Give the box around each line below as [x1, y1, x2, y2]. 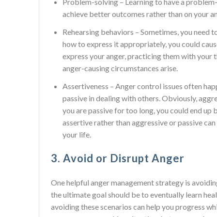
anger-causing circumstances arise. [62, 63, 178, 73]
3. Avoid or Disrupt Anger [51, 152, 185, 165]
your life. [62, 130, 91, 139]
